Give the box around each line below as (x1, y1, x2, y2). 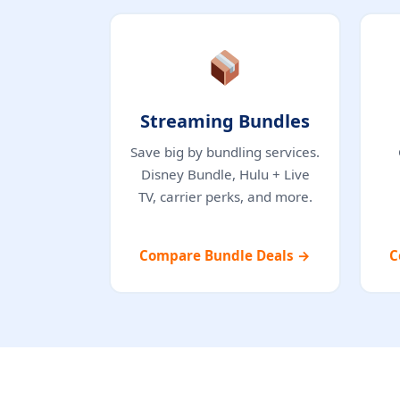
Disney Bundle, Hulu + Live (140, 164, 310, 183)
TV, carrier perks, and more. (137, 187, 312, 205)
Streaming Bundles (140, 108, 310, 133)
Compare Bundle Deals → (139, 246, 311, 264)
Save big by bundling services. (130, 142, 320, 161)
